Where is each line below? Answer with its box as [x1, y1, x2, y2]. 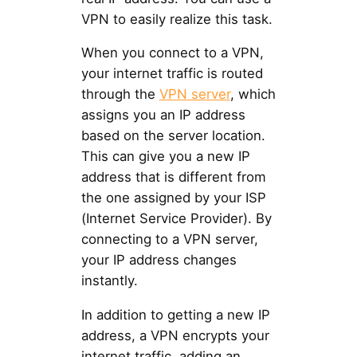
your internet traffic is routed [80, 65, 263, 82]
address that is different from [80, 169, 266, 186]
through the [80, 86, 159, 103]
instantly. [80, 273, 138, 289]
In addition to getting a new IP [80, 307, 270, 324]
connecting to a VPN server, [80, 231, 258, 248]
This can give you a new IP [80, 148, 250, 165]
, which [229, 86, 276, 103]
